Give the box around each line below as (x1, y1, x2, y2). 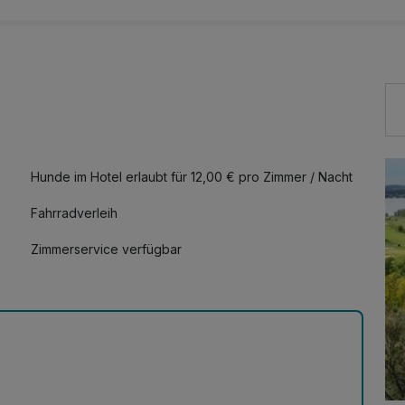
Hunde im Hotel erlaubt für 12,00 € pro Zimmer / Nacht (31, 169, 353, 185)
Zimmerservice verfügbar (31, 241, 182, 258)
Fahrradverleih (31, 205, 118, 221)
